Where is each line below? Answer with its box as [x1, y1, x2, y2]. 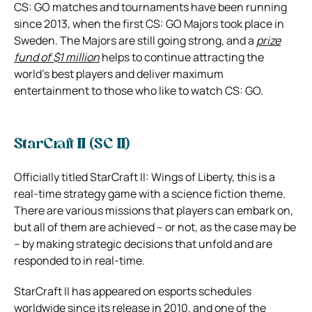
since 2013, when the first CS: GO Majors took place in [14, 16, 284, 32]
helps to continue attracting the [100, 49, 264, 65]
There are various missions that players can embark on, [14, 203, 293, 219]
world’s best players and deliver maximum [14, 66, 224, 82]
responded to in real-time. [14, 253, 145, 269]
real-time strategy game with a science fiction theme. [14, 186, 286, 202]
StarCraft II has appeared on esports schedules [14, 283, 251, 299]
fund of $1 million [14, 49, 100, 65]
